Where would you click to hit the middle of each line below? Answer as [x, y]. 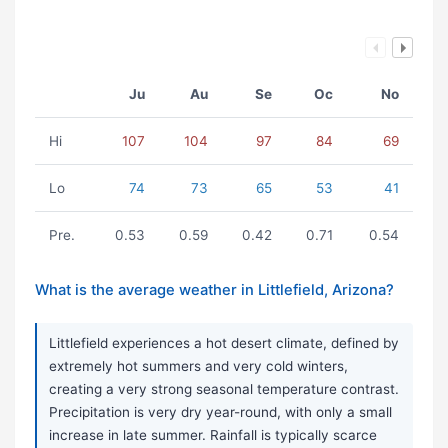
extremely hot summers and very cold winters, [198, 366]
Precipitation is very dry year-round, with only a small [220, 412]
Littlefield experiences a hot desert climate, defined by [224, 343]
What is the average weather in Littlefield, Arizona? [214, 290]
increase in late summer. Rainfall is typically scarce [213, 435]
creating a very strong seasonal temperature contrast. [224, 389]
